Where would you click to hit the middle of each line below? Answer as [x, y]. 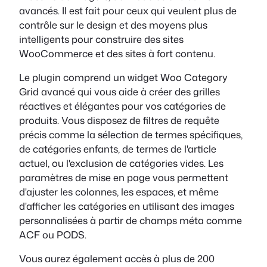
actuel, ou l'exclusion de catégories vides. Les [121, 163]
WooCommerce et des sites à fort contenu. [117, 53]
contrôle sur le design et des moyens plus [113, 24]
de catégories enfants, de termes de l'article [118, 148]
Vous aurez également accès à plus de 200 [117, 259]
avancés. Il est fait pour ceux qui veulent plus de [128, 10]
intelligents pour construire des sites [101, 39]
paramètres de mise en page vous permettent [124, 177]
